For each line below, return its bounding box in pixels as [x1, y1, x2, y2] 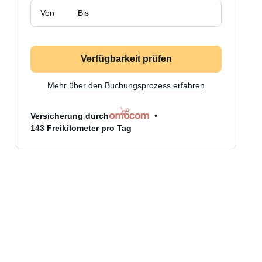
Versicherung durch [30, 111, 109, 120]
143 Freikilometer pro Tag [30, 123, 132, 133]
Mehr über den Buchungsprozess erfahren [47, 81, 205, 90]
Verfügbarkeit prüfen [80, 54, 172, 64]
